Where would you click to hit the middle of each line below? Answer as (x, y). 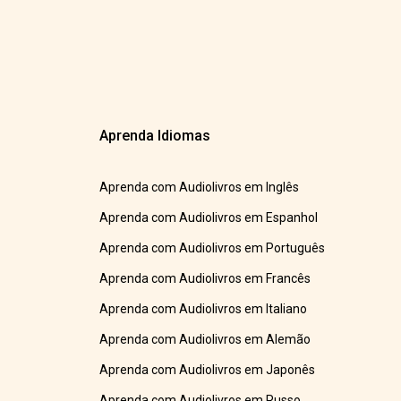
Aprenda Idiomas (155, 136)
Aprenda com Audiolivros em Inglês (200, 188)
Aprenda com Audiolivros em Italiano (204, 309)
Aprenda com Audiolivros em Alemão (205, 340)
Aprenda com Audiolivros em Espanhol (209, 218)
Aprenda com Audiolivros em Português (213, 248)
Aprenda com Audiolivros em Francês (205, 279)
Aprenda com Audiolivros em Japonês (208, 370)
